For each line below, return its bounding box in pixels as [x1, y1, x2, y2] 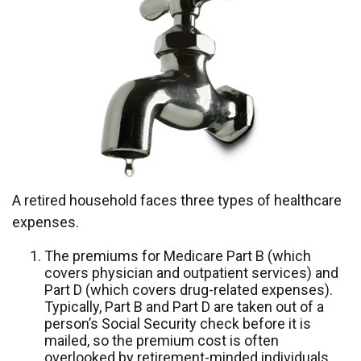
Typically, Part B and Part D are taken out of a [44, 298, 324, 315]
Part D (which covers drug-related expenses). [44, 281, 333, 298]
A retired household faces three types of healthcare [12, 192, 342, 209]
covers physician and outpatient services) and [44, 264, 338, 281]
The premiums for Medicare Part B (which [44, 247, 311, 264]
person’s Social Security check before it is [44, 315, 311, 332]
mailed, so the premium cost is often [44, 332, 279, 349]
